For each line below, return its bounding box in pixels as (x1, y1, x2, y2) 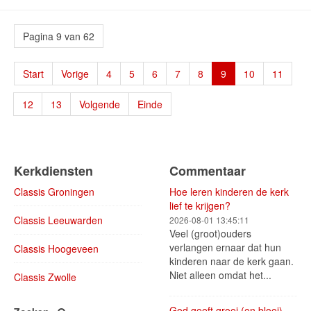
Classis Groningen (14, 185, 94, 199)
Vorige (61, 67, 89, 81)
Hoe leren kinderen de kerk (169, 185, 289, 199)
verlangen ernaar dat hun (169, 240, 281, 255)
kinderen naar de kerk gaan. (169, 254, 294, 269)
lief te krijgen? (169, 199, 230, 213)
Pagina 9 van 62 (23, 29, 94, 44)
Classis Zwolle (14, 270, 76, 285)
